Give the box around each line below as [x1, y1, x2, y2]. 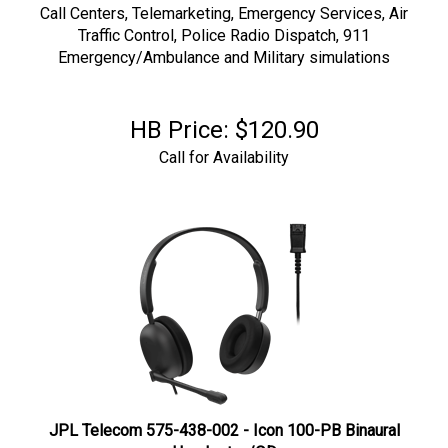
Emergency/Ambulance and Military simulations [58, 38, 390, 57]
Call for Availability [159, 138, 289, 157]
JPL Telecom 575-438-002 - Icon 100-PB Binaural [48, 411, 400, 430]
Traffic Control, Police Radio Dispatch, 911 [78, 16, 370, 35]
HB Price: [129, 106, 229, 134]
